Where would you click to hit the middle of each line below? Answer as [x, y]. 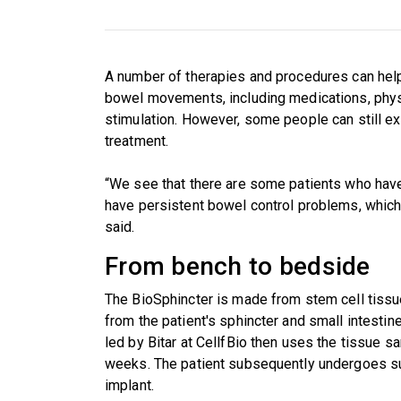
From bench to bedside [238, 266]
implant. [129, 385]
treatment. [137, 141]
